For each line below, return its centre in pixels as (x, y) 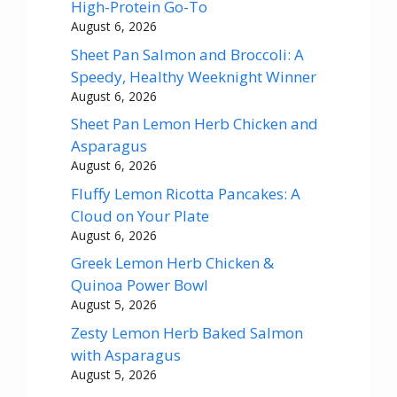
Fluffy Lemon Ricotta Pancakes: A (186, 193)
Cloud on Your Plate (140, 215)
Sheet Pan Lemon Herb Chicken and (195, 124)
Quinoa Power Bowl (140, 285)
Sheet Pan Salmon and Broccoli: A (187, 54)
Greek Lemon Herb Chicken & (172, 263)
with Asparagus (126, 354)
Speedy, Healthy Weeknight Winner (194, 76)
